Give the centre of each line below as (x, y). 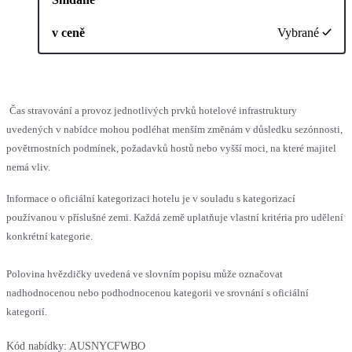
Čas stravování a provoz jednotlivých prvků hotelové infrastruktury (153, 111)
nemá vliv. (28, 167)
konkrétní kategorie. (49, 236)
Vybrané (298, 33)
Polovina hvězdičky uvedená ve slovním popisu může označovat (145, 274)
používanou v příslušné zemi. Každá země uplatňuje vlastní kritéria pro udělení (175, 218)
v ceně (68, 33)
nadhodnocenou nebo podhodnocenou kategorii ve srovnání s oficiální (158, 293)
